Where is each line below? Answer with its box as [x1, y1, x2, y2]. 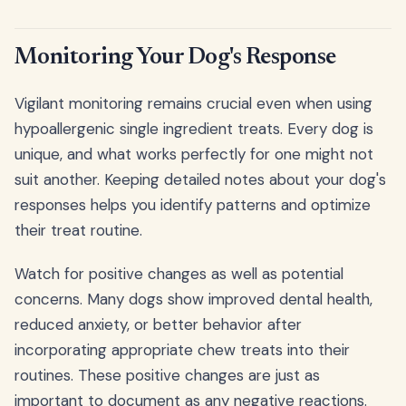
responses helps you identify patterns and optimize [14, 195, 371, 216]
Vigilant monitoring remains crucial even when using [14, 93, 372, 114]
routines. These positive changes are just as [14, 365, 320, 386]
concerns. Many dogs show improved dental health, [14, 289, 372, 310]
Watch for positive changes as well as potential [14, 264, 343, 285]
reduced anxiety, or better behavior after [14, 314, 302, 335]
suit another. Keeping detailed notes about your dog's [14, 169, 386, 190]
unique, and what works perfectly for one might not [14, 144, 373, 165]
